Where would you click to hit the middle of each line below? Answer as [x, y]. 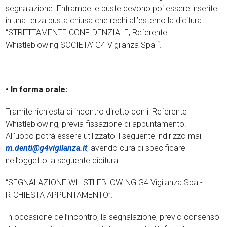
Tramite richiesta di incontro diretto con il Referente [97, 112]
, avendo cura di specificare [137, 148]
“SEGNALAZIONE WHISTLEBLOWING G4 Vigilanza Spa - [104, 183]
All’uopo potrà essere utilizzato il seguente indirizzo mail [104, 136]
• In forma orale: [37, 89]
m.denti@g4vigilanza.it [47, 148]
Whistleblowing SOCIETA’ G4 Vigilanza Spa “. [84, 45]
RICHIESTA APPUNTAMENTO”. [60, 195]
